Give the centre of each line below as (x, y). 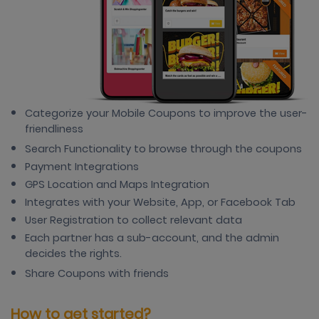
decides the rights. (73, 255)
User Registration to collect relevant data (134, 220)
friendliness (54, 130)
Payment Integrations (83, 167)
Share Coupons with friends (97, 273)
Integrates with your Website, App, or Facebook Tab (160, 202)
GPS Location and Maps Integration (117, 184)
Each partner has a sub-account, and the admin (152, 238)
